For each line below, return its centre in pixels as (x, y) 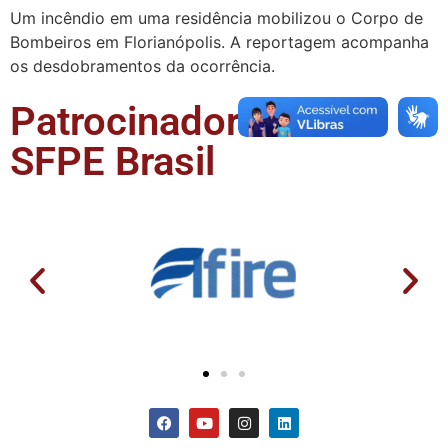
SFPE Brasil (112, 162)
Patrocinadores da (173, 122)
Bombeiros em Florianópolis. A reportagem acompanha (219, 42)
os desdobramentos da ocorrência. (142, 66)
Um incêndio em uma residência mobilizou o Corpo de (216, 18)
